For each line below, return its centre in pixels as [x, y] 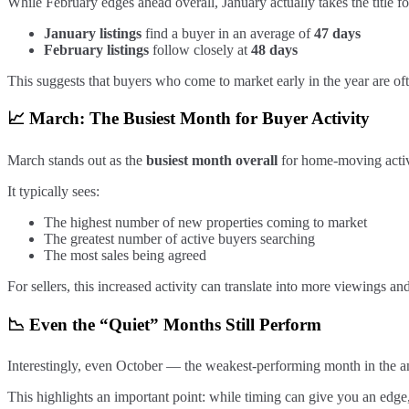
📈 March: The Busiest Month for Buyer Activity [189, 119]
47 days [337, 33]
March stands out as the [77, 160]
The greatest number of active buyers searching [179, 238]
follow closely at [200, 49]
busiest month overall [212, 160]
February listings [96, 49]
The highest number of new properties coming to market [205, 222]
